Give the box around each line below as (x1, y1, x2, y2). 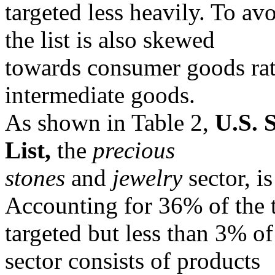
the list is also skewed (5, 26, 215, 53)
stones (5, 165, 65, 191)
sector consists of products (5, 247, 260, 274)
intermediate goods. (5, 82, 195, 108)
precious (93, 137, 175, 163)
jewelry (112, 165, 182, 191)
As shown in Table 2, (5, 109, 215, 136)
